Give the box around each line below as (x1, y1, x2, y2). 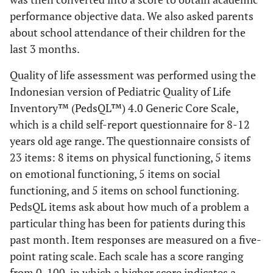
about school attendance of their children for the (10, 25, 246, 40)
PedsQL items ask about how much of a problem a (10, 199, 249, 214)
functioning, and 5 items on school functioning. (10, 183, 239, 197)
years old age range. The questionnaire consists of (10, 133, 250, 148)
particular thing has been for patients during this (10, 216, 246, 230)
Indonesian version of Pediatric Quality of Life (10, 84, 231, 99)
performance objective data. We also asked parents (10, 9, 253, 23)
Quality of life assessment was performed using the (10, 68, 256, 82)
